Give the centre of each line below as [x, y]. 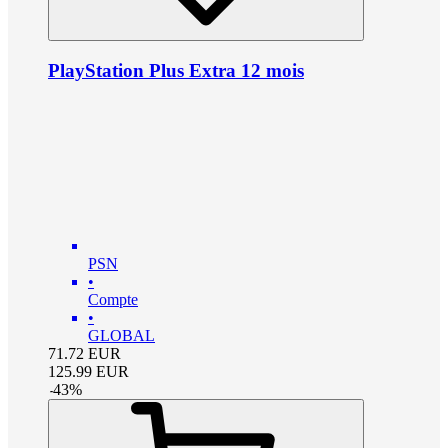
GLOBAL [121, 335]
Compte [113, 299]
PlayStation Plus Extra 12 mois [176, 70]
